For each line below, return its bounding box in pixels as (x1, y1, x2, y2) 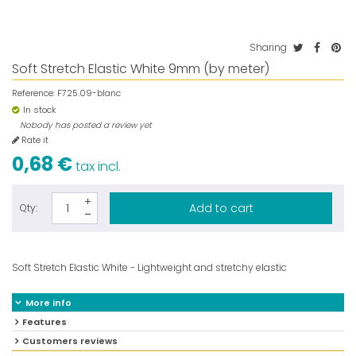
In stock (21, 103, 56, 116)
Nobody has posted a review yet (20, 119, 152, 131)
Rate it (19, 133, 48, 146)
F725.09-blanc (57, 87, 121, 99)
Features (22, 315, 67, 328)
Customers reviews (22, 335, 118, 347)
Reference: (12, 87, 55, 99)
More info (25, 296, 72, 309)
